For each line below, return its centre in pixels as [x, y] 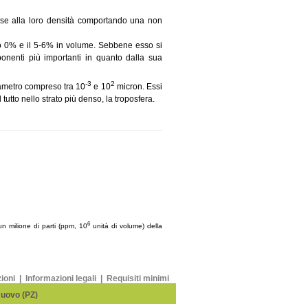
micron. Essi [139, 86]
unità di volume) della [126, 226]
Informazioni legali [62, 278]
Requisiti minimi [138, 278]
